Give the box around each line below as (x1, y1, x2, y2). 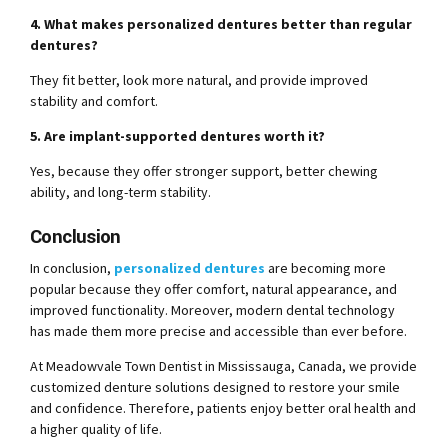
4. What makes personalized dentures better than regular (30, 15, 412, 34)
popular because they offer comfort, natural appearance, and (30, 279, 397, 298)
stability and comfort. (30, 92, 158, 111)
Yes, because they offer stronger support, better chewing (30, 162, 378, 181)
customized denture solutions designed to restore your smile (30, 377, 400, 396)
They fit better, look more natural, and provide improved (30, 71, 368, 90)
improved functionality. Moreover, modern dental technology (30, 300, 395, 319)
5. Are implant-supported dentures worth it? (30, 127, 325, 146)
